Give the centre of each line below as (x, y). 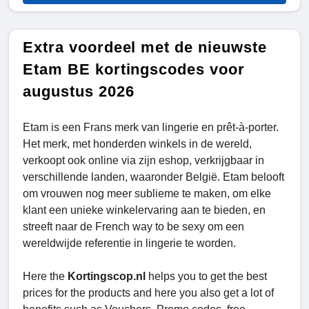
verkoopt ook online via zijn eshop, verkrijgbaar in (143, 161)
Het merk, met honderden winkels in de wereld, (137, 144)
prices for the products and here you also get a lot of (148, 293)
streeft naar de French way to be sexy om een (133, 227)
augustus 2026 (79, 92)
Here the (45, 277)
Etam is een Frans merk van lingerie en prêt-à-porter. (151, 128)
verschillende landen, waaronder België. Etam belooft (153, 177)
